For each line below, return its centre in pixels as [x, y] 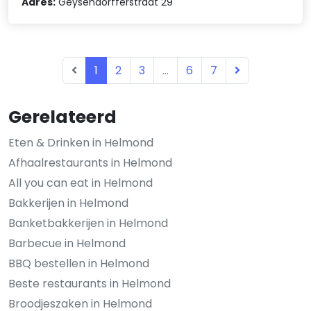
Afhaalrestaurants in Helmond [90, 162]
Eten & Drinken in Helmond [81, 142]
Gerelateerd [62, 117]
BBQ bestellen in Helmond [79, 263]
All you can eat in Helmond [81, 183]
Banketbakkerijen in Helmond [88, 223]
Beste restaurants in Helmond [90, 283]
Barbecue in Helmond [67, 243]
